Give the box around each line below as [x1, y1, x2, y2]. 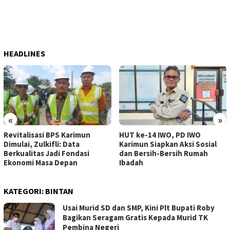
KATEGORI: [4, 186, 45, 197]
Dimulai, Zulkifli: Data [4, 139, 80, 149]
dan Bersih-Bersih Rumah [119, 148, 208, 159]
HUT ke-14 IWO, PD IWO [119, 130, 201, 140]
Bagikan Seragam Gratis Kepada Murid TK [63, 213, 208, 223]
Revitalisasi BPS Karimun [4, 130, 90, 140]
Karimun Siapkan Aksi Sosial [119, 139, 217, 149]
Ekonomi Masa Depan [4, 158, 78, 168]
